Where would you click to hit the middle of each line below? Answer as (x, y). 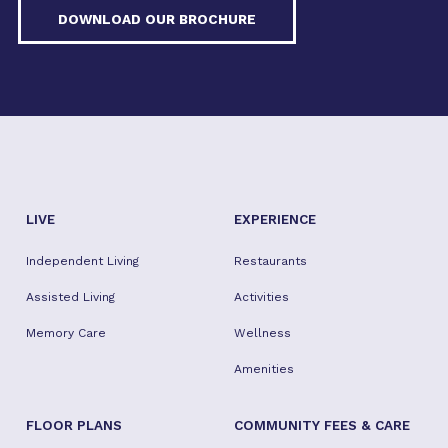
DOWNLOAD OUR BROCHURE (157, 19)
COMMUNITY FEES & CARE (321, 425)
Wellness (262, 333)
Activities (261, 297)
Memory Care (66, 333)
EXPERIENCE (274, 219)
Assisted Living (70, 297)
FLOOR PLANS (74, 425)
